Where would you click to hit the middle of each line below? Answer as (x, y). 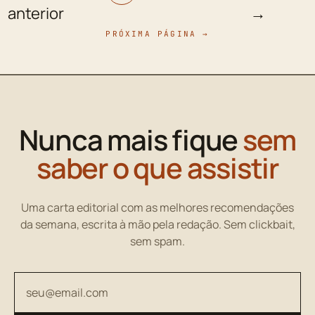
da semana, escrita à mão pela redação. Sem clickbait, (157, 224)
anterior (36, 13)
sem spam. (157, 241)
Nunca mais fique (131, 139)
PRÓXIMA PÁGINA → (157, 33)
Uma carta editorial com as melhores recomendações (157, 207)
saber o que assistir (157, 167)
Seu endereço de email (66, 279)
